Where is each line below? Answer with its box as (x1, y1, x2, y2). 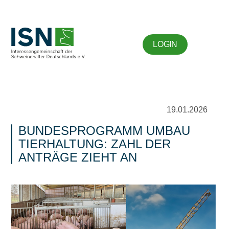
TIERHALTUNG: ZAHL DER (18, 137, 171, 151)
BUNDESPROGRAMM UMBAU (18, 124, 191, 138)
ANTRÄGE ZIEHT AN (18, 150, 138, 164)
